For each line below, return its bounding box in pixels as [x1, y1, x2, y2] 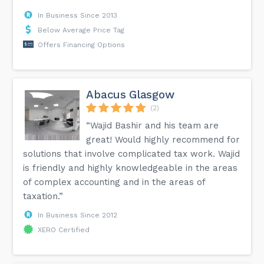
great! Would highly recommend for [86, 134, 240, 145]
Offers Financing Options [38, 40, 126, 49]
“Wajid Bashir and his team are [86, 120, 219, 131]
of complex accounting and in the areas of [23, 176, 206, 187]
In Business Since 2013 [38, 11, 118, 19]
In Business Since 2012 [38, 210, 118, 219]
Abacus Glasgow [86, 87, 174, 101]
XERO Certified [38, 225, 90, 234]
